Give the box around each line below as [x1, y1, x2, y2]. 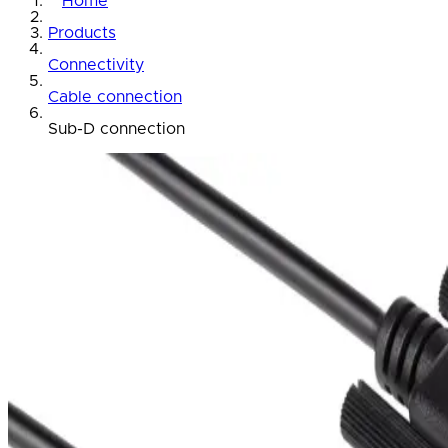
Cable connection [48, 89, 182, 106]
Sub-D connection [48, 121, 185, 138]
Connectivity [48, 57, 144, 74]
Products [48, 25, 116, 42]
